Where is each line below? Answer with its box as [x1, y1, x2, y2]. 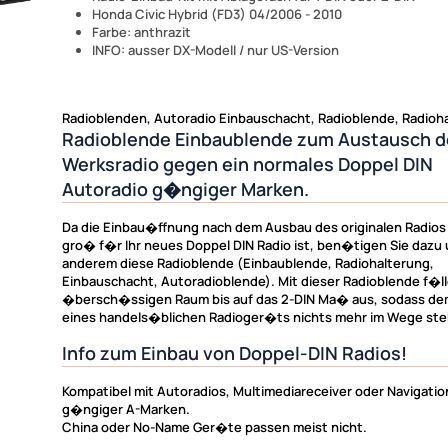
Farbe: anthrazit [92, 22, 191, 41]
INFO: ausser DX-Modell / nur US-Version [92, 40, 339, 59]
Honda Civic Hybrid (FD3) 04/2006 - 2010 [92, 4, 342, 23]
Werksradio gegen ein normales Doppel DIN [62, 151, 433, 176]
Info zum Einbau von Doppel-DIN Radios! [62, 340, 407, 365]
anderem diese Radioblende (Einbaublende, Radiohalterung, [62, 253, 434, 272]
